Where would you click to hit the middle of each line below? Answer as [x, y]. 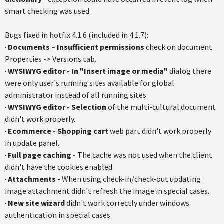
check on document [178, 47]
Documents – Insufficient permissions [76, 47]
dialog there [190, 71]
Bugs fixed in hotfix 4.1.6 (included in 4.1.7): [77, 35]
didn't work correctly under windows [128, 203]
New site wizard [37, 203]
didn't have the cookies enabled [59, 167]
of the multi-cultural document [161, 107]
